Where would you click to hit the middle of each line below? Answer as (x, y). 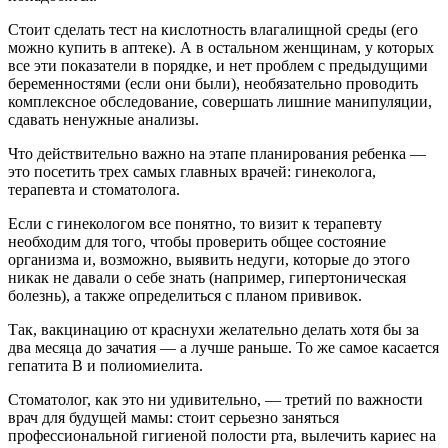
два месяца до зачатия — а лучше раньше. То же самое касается (223, 347)
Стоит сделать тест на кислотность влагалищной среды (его (213, 29)
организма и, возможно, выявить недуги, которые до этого (209, 259)
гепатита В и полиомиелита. (105, 365)
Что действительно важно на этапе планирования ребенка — (217, 153)
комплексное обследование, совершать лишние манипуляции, (220, 101)
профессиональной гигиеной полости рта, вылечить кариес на (222, 435)
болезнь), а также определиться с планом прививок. (185, 295)
